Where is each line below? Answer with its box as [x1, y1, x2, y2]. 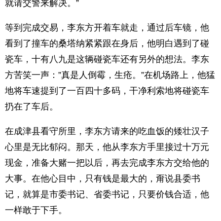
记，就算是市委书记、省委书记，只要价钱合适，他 [5, 189, 209, 199]
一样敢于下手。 [5, 205, 67, 215]
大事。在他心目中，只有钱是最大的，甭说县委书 [5, 174, 200, 184]
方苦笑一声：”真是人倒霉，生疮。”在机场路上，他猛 [5, 70, 215, 80]
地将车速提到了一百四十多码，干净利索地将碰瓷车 [5, 86, 209, 96]
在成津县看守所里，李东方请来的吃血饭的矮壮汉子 [5, 126, 209, 136]
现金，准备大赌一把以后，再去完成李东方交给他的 [5, 158, 209, 168]
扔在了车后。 [5, 102, 58, 111]
